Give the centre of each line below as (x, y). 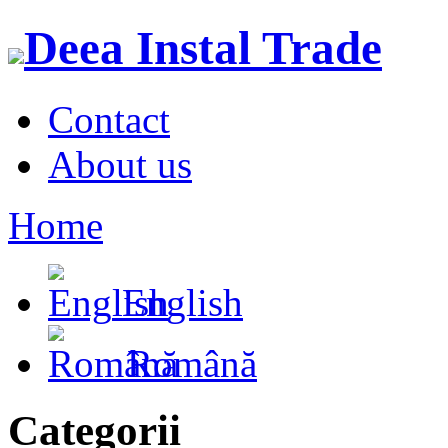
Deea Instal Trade (203, 48)
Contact (109, 119)
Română (187, 363)
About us (120, 164)
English (177, 302)
